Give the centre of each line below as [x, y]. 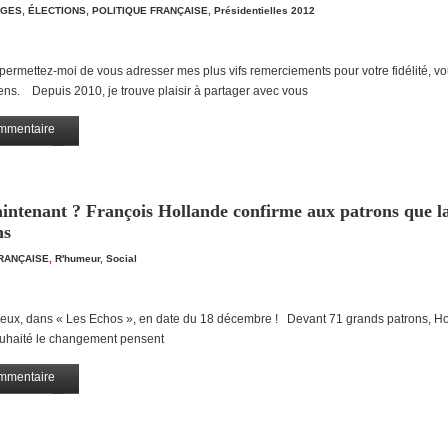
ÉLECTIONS [57, 10]
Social [121, 258]
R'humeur [77, 258]
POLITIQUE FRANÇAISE [150, 10]
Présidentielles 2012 [264, 10]
